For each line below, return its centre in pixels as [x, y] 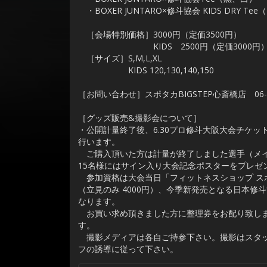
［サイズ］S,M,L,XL [120, 58]
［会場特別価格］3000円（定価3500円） [160, 34]
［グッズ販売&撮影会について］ [140, 117]
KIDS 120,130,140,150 [146, 70]
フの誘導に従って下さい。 [128, 249]
